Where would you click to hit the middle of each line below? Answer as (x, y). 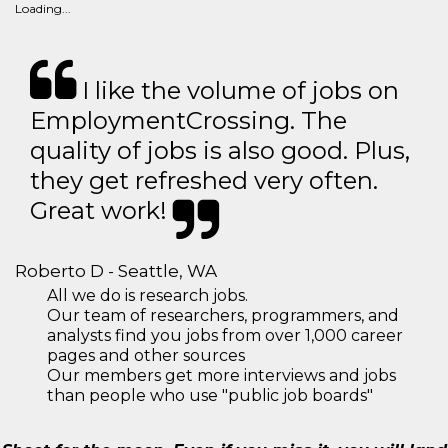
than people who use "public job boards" (210, 396)
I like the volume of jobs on (237, 91)
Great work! (101, 211)
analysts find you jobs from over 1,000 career (225, 336)
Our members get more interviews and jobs (221, 376)
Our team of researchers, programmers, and (223, 316)
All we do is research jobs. (147, 296)
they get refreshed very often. (204, 181)
